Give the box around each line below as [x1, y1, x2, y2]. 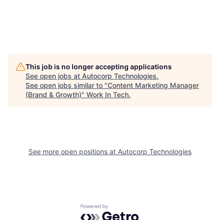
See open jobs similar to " [26, 81, 108, 90]
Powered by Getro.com [80, 204, 166, 214]
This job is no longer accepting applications [26, 62, 172, 71]
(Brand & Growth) [26, 90, 82, 99]
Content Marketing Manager [108, 81, 199, 90]
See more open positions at [28, 147, 118, 156]
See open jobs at [26, 72, 82, 81]
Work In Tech [86, 90, 129, 99]
